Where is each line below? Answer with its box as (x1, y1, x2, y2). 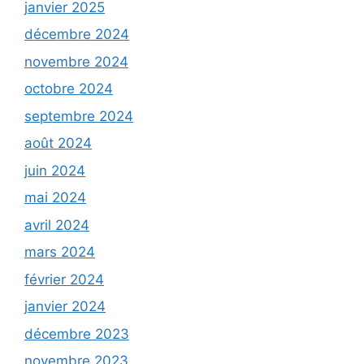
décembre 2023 (24, 325, 129, 342)
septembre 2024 (24, 107, 133, 124)
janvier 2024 (24, 298, 106, 314)
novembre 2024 (24, 53, 128, 70)
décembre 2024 (24, 26, 129, 42)
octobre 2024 (24, 80, 113, 97)
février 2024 (24, 271, 104, 288)
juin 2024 (24, 162, 85, 179)
